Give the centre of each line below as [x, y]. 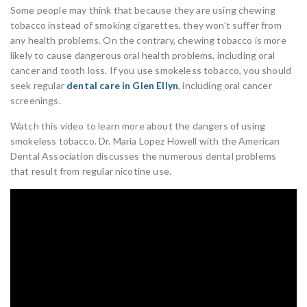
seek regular [39, 85]
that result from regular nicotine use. [91, 171]
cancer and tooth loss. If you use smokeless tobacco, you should [151, 70]
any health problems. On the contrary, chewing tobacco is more [148, 40]
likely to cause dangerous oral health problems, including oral [143, 55]
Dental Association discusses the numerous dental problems [144, 156]
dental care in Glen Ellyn [123, 85]
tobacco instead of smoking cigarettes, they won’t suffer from [146, 25]
